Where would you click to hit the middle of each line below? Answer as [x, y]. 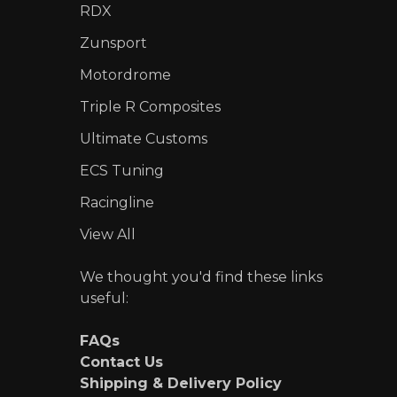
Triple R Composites [150, 106]
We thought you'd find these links [201, 276]
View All [107, 234]
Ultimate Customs [143, 138]
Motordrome [125, 74]
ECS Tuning [121, 170]
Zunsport [113, 43]
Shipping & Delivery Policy [180, 383]
